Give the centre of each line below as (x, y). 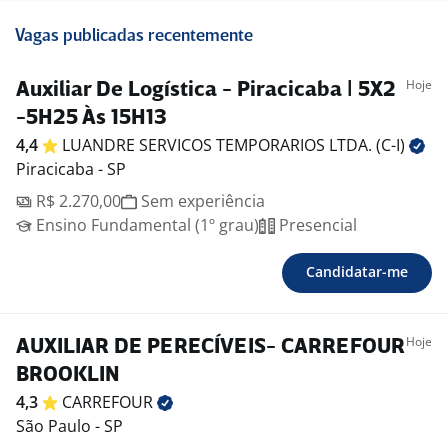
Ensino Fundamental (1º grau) (145, 225)
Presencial (316, 225)
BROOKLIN (68, 376)
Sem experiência (201, 201)
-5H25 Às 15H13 (91, 119)
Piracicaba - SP (71, 169)
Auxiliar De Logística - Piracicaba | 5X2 (206, 91)
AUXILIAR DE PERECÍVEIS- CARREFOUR (210, 348)
